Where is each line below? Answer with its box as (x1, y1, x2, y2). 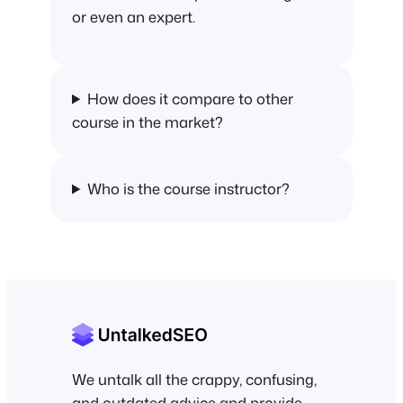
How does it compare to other (87, 87, 294, 109)
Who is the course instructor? (87, 177, 291, 199)
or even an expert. (72, 6, 195, 28)
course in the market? (72, 111, 223, 132)
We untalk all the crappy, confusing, (72, 368, 317, 390)
